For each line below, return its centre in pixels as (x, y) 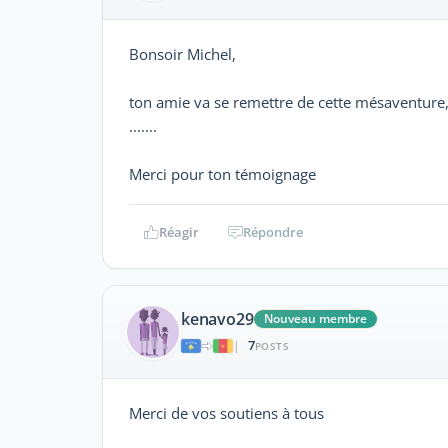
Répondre (273, 231)
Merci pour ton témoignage (222, 173)
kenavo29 (217, 319)
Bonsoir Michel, (182, 53)
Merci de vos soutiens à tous (226, 412)
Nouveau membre (316, 319)
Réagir (178, 231)
